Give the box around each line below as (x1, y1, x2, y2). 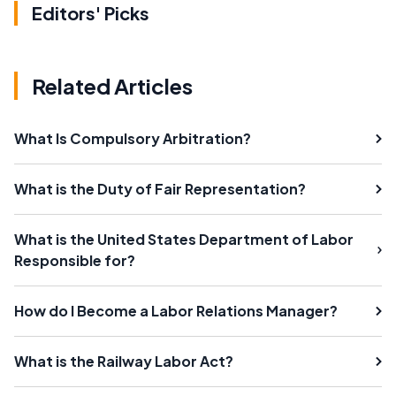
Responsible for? (14, 250, 135, 270)
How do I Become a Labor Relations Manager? (14, 301, 338, 320)
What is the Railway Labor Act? (14, 351, 233, 370)
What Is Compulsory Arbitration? (14, 128, 251, 148)
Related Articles (32, 72, 193, 99)
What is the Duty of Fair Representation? (14, 179, 306, 198)
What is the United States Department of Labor (14, 229, 354, 248)
